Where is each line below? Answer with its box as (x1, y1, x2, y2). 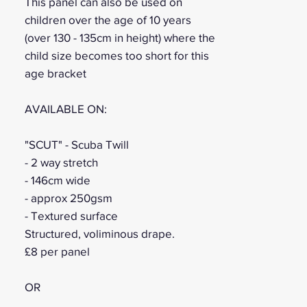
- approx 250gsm (25, 191, 112, 205)
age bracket (25, 66, 86, 80)
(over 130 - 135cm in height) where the (25, 31, 215, 45)
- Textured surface (25, 209, 118, 223)
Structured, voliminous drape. (25, 227, 175, 241)
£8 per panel (25, 245, 90, 258)
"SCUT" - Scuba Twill (25, 138, 129, 151)
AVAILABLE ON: (25, 102, 107, 116)
